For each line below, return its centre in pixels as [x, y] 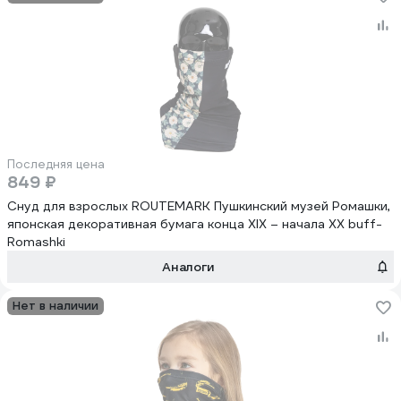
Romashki [36, 242]
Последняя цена [56, 164]
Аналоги [189, 267]
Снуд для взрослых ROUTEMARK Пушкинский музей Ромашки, [199, 206]
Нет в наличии [55, 306]
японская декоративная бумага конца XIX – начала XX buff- [195, 224]
